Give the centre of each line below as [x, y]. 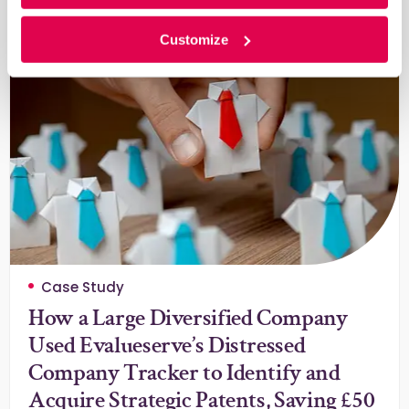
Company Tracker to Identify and [184, 372]
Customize [194, 39]
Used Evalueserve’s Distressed [167, 345]
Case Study [83, 287]
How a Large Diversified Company [188, 318]
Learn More [69, 13]
